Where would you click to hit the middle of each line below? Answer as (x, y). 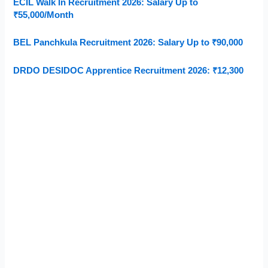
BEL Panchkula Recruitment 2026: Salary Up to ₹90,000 (128, 43)
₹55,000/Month (44, 15)
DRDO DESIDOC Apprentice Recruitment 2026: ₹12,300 (129, 70)
